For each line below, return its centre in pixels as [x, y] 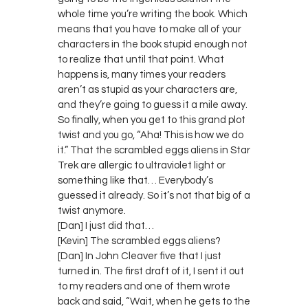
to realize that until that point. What [141, 59]
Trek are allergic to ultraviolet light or [142, 165]
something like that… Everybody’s [135, 180]
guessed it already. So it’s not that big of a [154, 195]
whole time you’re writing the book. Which [153, 14]
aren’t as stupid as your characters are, [147, 89]
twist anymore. [92, 210]
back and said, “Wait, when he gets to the [154, 301]
